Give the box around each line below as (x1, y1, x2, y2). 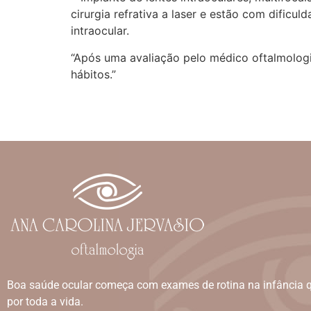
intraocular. (71, 24, 129, 38)
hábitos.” (71, 67, 116, 81)
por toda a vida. (7, 294, 83, 308)
